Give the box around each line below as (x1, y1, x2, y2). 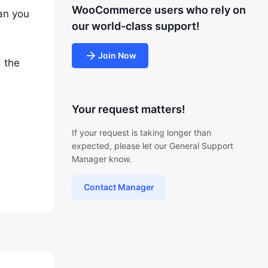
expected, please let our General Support (71, 141, 233, 151)
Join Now (98, 50, 136, 60)
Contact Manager (83, 182, 154, 192)
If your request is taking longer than (71, 127, 211, 138)
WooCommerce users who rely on (71, 4, 246, 16)
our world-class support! (71, 20, 200, 32)
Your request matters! (71, 103, 185, 115)
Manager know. (71, 154, 132, 164)
